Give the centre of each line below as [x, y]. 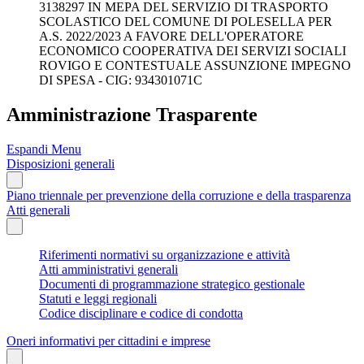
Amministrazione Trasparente [132, 114]
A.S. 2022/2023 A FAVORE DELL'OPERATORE [171, 36]
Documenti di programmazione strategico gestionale [172, 284]
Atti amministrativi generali [108, 269]
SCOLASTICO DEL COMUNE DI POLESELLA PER [186, 22]
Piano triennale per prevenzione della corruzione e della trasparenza [179, 195]
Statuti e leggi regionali [98, 298]
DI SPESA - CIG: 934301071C [121, 80]
